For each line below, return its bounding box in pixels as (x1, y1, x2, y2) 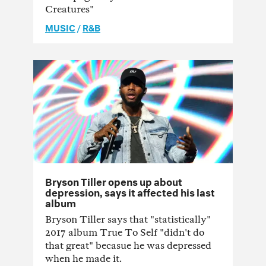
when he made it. (45, 253, 122, 265)
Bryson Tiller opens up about (45, 172, 182, 189)
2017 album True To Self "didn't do (45, 227, 204, 239)
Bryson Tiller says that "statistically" (45, 214, 211, 226)
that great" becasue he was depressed (45, 240, 211, 252)
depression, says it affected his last (45, 183, 215, 199)
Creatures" (45, 3, 94, 15)
